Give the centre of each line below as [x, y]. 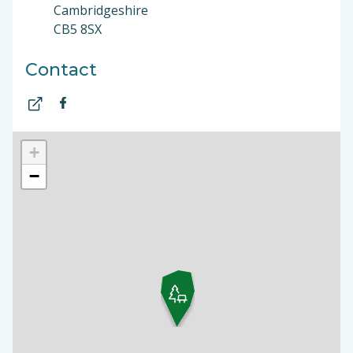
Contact [61, 70]
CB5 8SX [78, 29]
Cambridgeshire [102, 10]
